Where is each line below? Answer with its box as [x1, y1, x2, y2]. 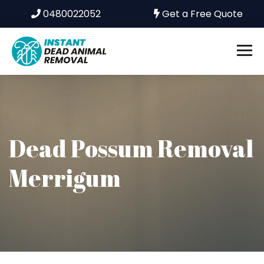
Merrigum [9, 162, 121, 194]
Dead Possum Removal [9, 133, 253, 164]
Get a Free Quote [159, 7, 243, 21]
